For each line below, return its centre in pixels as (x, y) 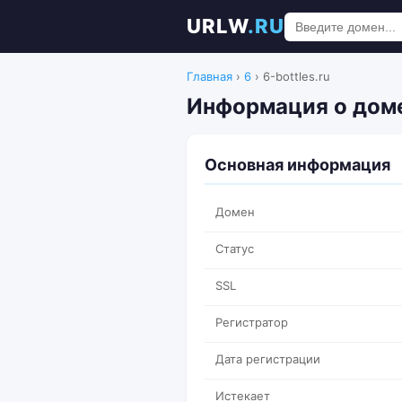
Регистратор (252, 322)
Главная (210, 76)
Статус (235, 249)
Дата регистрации (268, 359)
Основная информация (297, 165)
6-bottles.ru (297, 76)
